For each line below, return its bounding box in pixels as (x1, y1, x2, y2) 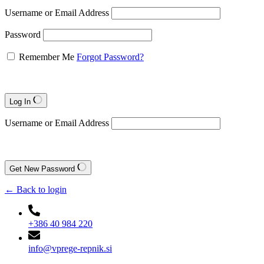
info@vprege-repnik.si (28, 243, 112, 253)
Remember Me (19, 52, 74, 62)
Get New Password (9, 164, 77, 173)
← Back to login (5, 184, 67, 194)
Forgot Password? (77, 52, 144, 62)
